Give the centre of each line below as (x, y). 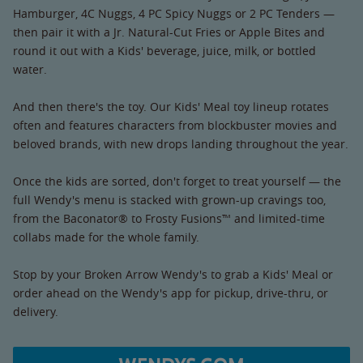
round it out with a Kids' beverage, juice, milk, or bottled (164, 51)
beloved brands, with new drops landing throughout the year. (181, 144)
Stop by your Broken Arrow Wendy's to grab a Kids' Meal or (173, 274)
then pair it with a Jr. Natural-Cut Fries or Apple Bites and (169, 32)
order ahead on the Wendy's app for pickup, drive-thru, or (171, 293)
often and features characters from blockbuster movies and (175, 125)
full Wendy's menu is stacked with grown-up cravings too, (169, 200)
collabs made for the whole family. (106, 237)
